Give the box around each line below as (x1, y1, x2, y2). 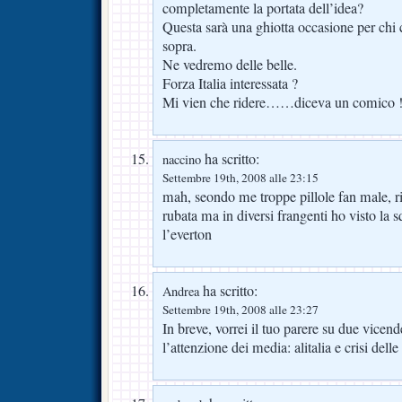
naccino (162, 151, 201, 169)
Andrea (162, 283, 199, 301)
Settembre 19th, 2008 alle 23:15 (162, 170, 319, 187)
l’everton (162, 224, 212, 245)
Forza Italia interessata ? (162, 74, 298, 94)
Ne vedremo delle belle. (162, 55, 297, 75)
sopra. (162, 36, 197, 57)
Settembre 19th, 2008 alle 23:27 (162, 301, 319, 319)
